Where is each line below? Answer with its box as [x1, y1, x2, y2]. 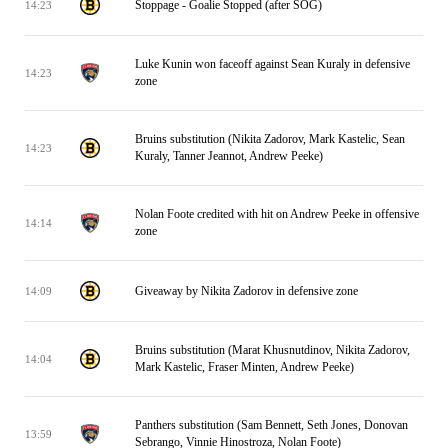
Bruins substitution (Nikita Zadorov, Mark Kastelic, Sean [135, 132, 405, 146]
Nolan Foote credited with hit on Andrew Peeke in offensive [135, 207, 419, 221]
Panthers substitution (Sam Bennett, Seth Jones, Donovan [135, 418, 408, 432]
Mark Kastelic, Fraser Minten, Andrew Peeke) [135, 360, 354, 374]
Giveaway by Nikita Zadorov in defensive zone [135, 283, 358, 298]
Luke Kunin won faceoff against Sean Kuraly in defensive [135, 57, 410, 71]
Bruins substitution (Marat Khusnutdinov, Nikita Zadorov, [135, 343, 410, 357]
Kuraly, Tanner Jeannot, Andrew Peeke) [135, 149, 323, 163]
